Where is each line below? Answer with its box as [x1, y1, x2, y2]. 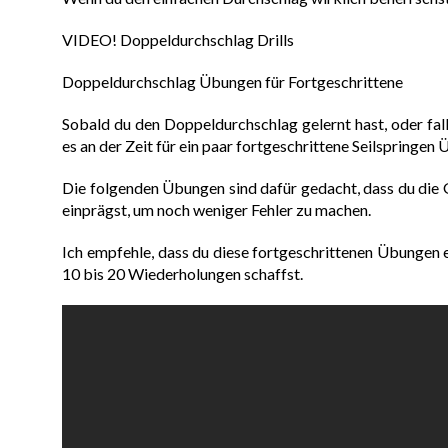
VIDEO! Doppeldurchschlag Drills [62, 30, 295, 50]
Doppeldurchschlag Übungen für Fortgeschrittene [62, 72, 404, 92]
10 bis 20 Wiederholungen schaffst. [62, 264, 304, 284]
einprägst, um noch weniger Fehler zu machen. [62, 200, 372, 220]
